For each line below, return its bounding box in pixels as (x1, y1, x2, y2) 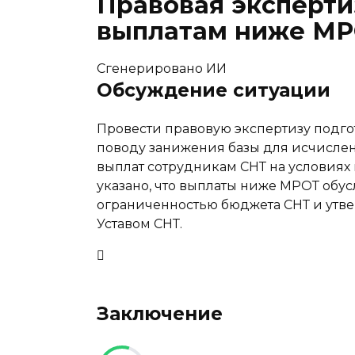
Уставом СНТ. (97, 216, 182, 231)
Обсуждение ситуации (97, 78, 330, 101)
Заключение (97, 303, 223, 326)
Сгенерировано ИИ (97, 60, 227, 76)
